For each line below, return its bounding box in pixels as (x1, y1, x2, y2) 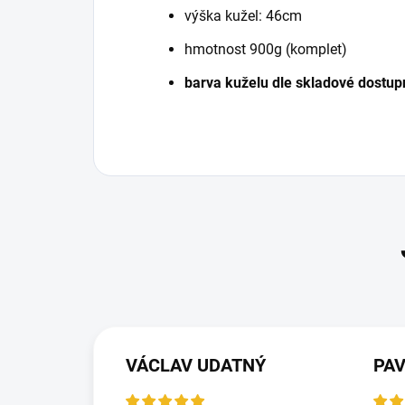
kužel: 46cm (225, 6, 302, 24)
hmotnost (184, 40, 250, 58)
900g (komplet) (250, 40, 347, 58)
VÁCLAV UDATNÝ (126, 353, 266, 376)
